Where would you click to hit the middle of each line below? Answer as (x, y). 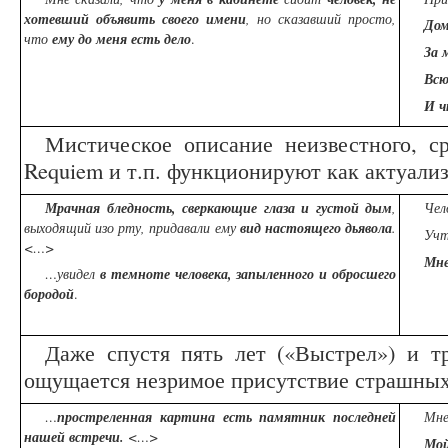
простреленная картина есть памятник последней (226, 417)
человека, (203, 274)
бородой (49, 294)
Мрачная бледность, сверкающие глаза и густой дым (218, 208)
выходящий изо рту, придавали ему (132, 228)
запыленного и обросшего (316, 274)
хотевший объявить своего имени (135, 19)
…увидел (72, 274)
